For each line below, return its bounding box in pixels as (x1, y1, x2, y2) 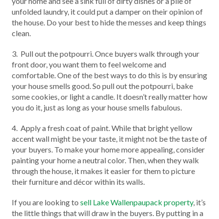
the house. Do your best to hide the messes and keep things (12, 18, 206, 27)
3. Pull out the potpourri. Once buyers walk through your (12, 49, 199, 59)
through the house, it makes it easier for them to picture (12, 166, 195, 176)
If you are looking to (12, 197, 80, 207)
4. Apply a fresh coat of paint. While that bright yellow (12, 123, 192, 133)
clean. (12, 28, 31, 38)
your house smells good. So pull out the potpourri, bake (12, 81, 193, 91)
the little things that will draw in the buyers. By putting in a (12, 208, 203, 218)
